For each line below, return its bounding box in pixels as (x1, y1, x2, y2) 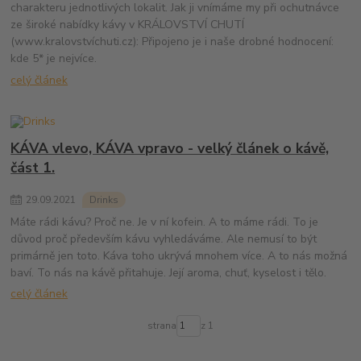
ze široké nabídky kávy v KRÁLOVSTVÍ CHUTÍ (10, 17, 245, 33)
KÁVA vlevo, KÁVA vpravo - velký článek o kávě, (10, 139, 330, 158)
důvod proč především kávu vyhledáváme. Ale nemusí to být (10, 230, 317, 247)
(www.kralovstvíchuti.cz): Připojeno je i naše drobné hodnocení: (10, 34, 334, 50)
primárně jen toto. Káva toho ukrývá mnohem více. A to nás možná (10, 247, 348, 263)
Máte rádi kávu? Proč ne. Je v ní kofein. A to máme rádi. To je (10, 214, 319, 230)
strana (147, 319, 176, 333)
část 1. (10, 158, 56, 177)
